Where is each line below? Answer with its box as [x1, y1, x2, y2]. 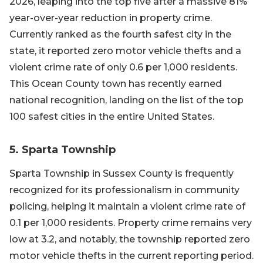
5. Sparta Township [9, 143, 116, 156]
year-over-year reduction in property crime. [9, 12, 212, 23]
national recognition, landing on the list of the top [9, 95, 244, 106]
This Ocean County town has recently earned [9, 78, 222, 89]
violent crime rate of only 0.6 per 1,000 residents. [9, 62, 237, 73]
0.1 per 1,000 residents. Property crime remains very [9, 217, 252, 228]
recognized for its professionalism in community [9, 184, 240, 195]
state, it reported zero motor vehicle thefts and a [9, 45, 241, 56]
